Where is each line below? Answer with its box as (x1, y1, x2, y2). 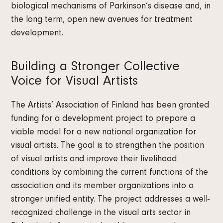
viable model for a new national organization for (11, 128, 197, 138)
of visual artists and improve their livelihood (11, 155, 177, 165)
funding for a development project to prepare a (11, 115, 196, 124)
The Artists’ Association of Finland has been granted (11, 102, 210, 111)
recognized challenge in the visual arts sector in (11, 209, 191, 219)
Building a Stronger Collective (11, 61, 180, 75)
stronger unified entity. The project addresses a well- (11, 196, 210, 205)
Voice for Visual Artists (11, 76, 138, 90)
